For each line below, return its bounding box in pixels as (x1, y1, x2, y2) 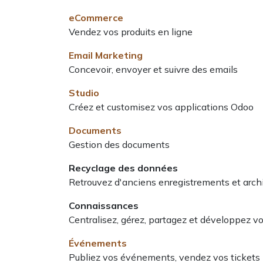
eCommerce (69, 12, 123, 23)
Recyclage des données (69, 162, 178, 174)
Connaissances (69, 200, 139, 211)
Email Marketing (69, 49, 143, 61)
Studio (69, 87, 99, 99)
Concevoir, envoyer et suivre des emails (69, 63, 238, 75)
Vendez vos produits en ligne (69, 26, 193, 38)
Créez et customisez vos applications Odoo (69, 101, 254, 113)
